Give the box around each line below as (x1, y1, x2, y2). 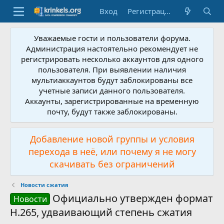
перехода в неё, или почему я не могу (28, 145, 196, 157)
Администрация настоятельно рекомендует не (26, 43, 198, 53)
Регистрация (164, 6, 171, 16)
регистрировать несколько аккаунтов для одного (20, 54, 203, 64)
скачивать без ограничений (49, 158, 175, 170)
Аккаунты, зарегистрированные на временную (25, 96, 199, 106)
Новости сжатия (20, 181, 68, 188)
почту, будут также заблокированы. (46, 106, 177, 116)
